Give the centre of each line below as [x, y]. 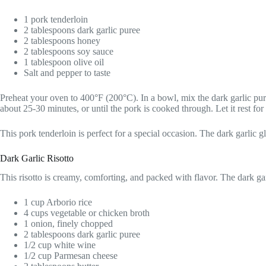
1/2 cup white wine [60, 245]
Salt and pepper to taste [67, 72]
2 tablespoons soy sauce [69, 51]
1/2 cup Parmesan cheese [71, 256]
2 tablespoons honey [62, 40]
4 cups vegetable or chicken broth [87, 213]
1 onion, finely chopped [68, 224]
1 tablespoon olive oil [64, 62]
